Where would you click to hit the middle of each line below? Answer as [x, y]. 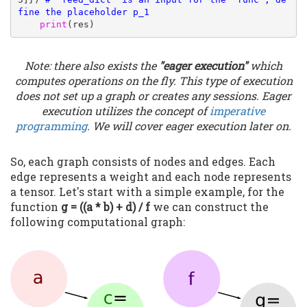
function [36, 207]
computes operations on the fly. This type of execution [153, 81]
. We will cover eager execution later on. [189, 126]
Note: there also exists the [92, 66]
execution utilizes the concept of [126, 111]
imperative [237, 111]
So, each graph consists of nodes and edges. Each [143, 162]
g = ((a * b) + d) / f [107, 207]
